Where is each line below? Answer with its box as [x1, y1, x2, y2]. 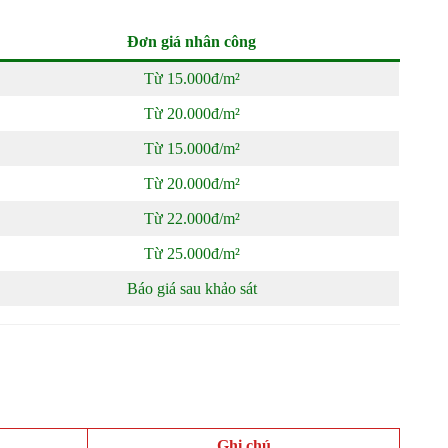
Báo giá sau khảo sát [126, 280, 257, 297]
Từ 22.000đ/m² [143, 210, 240, 227]
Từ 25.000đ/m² [143, 245, 240, 262]
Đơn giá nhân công [127, 33, 256, 50]
